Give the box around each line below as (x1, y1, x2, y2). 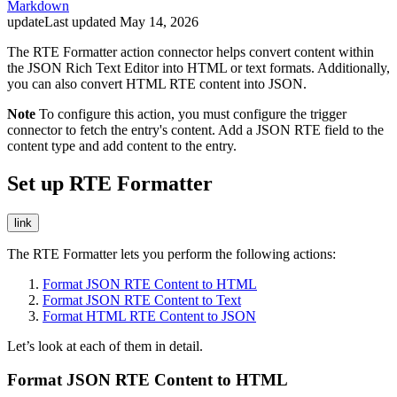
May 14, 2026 (120, 13, 198, 29)
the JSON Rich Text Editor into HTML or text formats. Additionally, (7, 59, 390, 75)
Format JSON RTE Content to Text (43, 292, 241, 307)
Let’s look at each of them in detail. (7, 338, 203, 354)
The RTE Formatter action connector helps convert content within (7, 43, 374, 59)
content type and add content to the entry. (7, 137, 237, 153)
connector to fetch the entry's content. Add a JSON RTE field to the (7, 121, 384, 137)
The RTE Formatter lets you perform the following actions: (7, 245, 336, 261)
